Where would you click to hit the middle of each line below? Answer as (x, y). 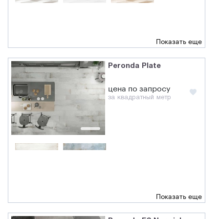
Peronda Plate (135, 66)
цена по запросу (139, 89)
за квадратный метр (140, 98)
